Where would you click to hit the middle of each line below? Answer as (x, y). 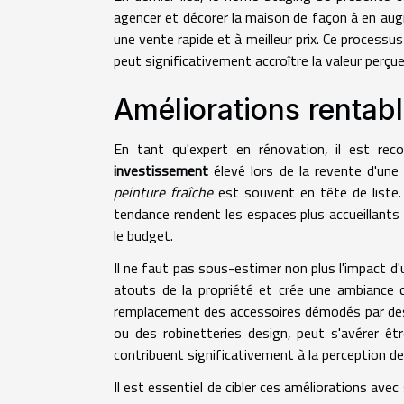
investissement (161, 171)
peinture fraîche (163, 193)
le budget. (143, 236)
